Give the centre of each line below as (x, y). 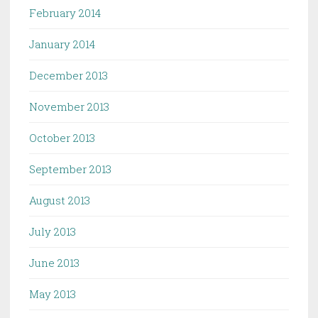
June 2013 (54, 263)
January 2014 (62, 44)
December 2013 (68, 76)
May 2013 (53, 294)
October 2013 (62, 138)
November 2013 (69, 107)
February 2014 (65, 13)
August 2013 (60, 201)
